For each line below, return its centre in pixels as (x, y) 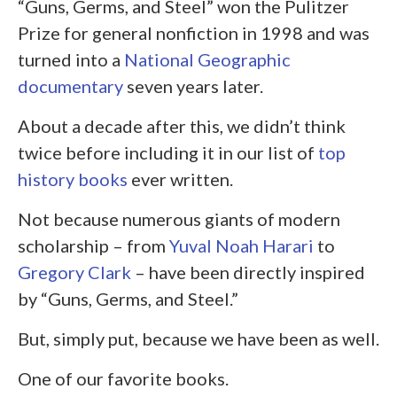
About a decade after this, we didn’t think (182, 125)
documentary (70, 86)
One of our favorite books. (123, 378)
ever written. (180, 179)
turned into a (71, 59)
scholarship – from (93, 245)
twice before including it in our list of (168, 152)
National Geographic (207, 59)
